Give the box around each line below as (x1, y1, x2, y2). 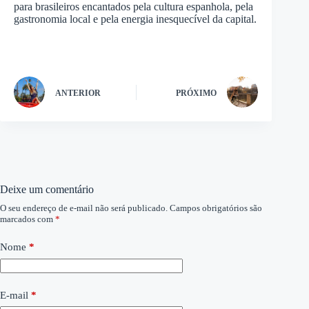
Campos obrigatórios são (170, 203, 262, 214)
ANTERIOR (55, 88, 101, 98)
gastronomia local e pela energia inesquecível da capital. (14, 13, 257, 26)
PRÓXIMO (176, 88, 217, 98)
